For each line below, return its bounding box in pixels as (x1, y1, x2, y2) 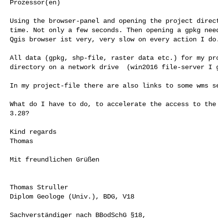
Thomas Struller (10, 183, 68, 191)
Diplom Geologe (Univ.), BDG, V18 (10, 192, 134, 200)
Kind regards (10, 127, 56, 136)
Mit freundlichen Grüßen (10, 155, 99, 163)
